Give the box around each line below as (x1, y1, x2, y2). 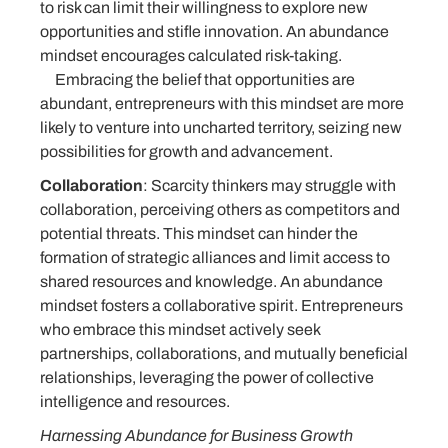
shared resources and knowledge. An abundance (40, 272, 383, 290)
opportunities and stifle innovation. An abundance (40, 22, 389, 40)
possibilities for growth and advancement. (40, 142, 333, 160)
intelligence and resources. (40, 392, 230, 410)
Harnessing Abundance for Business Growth (40, 426, 353, 444)
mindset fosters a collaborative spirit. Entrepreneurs (40, 296, 403, 314)
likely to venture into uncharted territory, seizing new (40, 118, 402, 136)
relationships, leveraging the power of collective (40, 368, 374, 386)
